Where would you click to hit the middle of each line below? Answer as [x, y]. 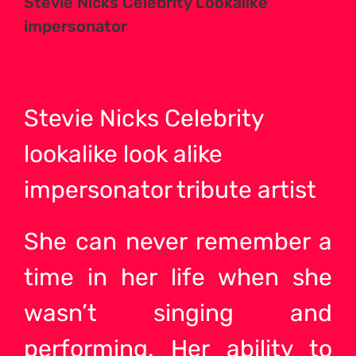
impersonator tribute [138, 190]
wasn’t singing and [178, 313]
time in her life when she [178, 277]
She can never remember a [178, 241]
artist [284, 190]
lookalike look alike [123, 154]
